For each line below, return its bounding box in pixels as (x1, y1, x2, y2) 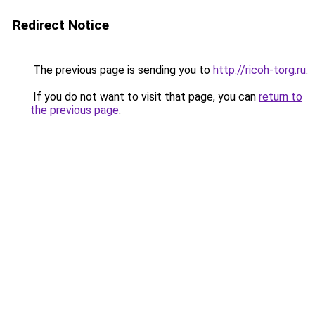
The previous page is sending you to (30, 63, 213, 77)
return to (259, 90, 302, 103)
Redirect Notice (13, 17, 109, 33)
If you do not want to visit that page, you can (30, 90, 259, 103)
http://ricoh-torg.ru (213, 63, 306, 77)
